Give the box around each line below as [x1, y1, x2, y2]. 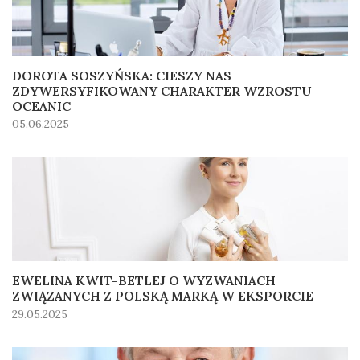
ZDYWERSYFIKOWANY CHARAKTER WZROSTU [12, 82, 312, 99]
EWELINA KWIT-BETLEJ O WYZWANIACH [12, 272, 276, 288]
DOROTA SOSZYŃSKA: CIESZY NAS [12, 67, 231, 84]
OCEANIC [12, 97, 71, 114]
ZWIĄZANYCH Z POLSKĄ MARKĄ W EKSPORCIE [12, 287, 313, 304]
